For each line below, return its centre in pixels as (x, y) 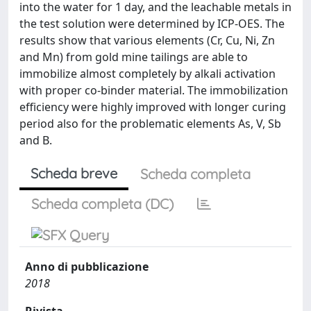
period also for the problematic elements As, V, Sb (150, 124)
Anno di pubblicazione (87, 267)
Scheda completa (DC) (102, 204)
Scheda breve (74, 173)
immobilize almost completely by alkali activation (148, 74)
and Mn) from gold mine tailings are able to (134, 57)
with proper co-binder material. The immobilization (154, 90)
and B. (36, 140)
